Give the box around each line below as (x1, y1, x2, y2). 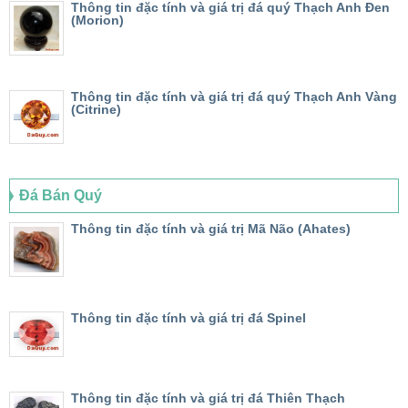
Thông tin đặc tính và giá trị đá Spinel (71, 310, 306, 325)
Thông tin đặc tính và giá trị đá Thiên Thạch (71, 390, 345, 405)
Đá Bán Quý (19, 187, 102, 203)
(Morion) (71, 13, 124, 28)
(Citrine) (71, 102, 121, 117)
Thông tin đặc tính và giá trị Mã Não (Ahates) (71, 220, 351, 236)
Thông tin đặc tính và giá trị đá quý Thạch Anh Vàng (71, 89, 397, 105)
